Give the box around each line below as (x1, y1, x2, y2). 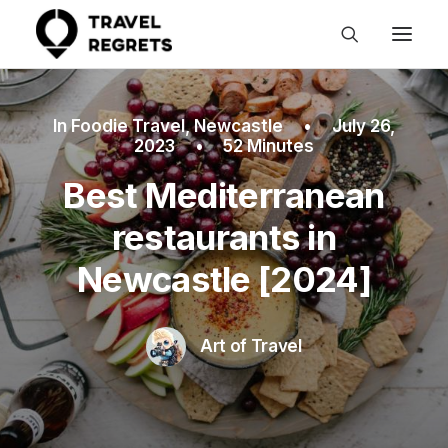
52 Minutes (223, 136, 315, 156)
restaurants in (111, 216, 337, 258)
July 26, (331, 116, 395, 136)
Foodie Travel (71, 116, 186, 136)
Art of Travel (199, 335, 302, 356)
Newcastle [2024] (77, 258, 371, 300)
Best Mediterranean (63, 174, 385, 216)
